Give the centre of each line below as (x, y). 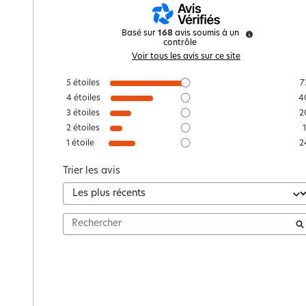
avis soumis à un (207, 33)
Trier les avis (92, 171)
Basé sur (139, 33)
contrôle (180, 43)
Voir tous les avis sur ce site (186, 56)
